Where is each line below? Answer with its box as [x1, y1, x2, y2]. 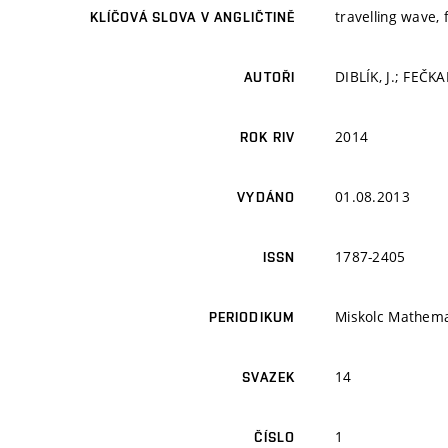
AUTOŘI [244, 69, 295, 86]
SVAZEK [242, 369, 295, 386]
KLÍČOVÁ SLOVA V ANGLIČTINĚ [89, 9, 295, 26]
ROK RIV [240, 129, 295, 146]
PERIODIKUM [208, 309, 295, 326]
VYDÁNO [237, 189, 295, 206]
